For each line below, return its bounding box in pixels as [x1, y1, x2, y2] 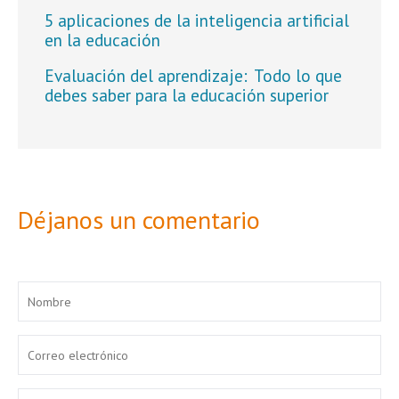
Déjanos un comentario [18, 203, 260, 237]
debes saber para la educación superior [45, 84, 329, 107]
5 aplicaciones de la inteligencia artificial [45, 9, 349, 32]
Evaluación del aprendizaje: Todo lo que [45, 64, 342, 87]
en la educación [45, 28, 160, 52]
